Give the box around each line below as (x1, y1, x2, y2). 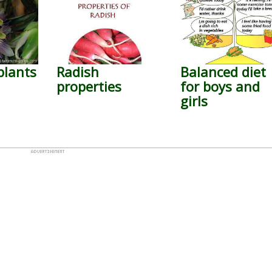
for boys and (180, 77, 260, 95)
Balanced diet (180, 63, 267, 81)
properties (56, 77, 121, 95)
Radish (56, 63, 99, 81)
